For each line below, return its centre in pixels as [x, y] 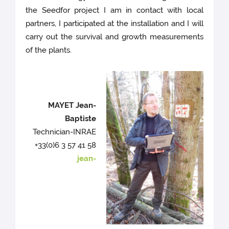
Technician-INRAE [64, 132]
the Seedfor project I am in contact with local [114, 10]
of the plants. [49, 50]
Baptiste [80, 119]
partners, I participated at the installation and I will [114, 24]
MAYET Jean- [72, 106]
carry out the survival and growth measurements [114, 37]
